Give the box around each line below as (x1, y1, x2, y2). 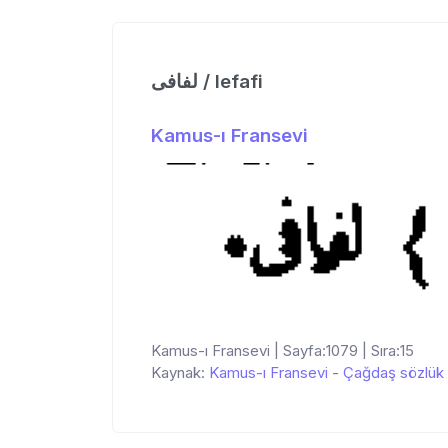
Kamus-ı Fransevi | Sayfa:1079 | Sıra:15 (151, 340, 414, 360)
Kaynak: (151, 362, 209, 382)
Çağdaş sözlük (343, 362, 444, 382)
